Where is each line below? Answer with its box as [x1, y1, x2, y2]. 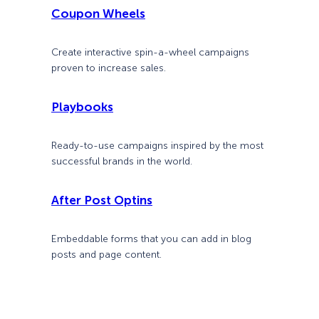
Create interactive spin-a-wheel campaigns [51, 46, 249, 58]
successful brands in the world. [51, 155, 192, 168]
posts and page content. [51, 249, 162, 261]
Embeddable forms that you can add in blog [51, 233, 251, 246]
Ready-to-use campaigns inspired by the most [51, 140, 263, 152]
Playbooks [51, 99, 113, 114]
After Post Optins [51, 193, 152, 208]
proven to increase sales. [51, 61, 166, 74]
